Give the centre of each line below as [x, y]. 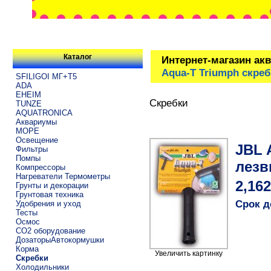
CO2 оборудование [50, 230]
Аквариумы [36, 122]
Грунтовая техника [49, 194]
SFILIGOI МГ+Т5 [46, 76]
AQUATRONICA [44, 113]
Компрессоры [40, 167]
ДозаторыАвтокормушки [60, 240]
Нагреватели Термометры [63, 176]
